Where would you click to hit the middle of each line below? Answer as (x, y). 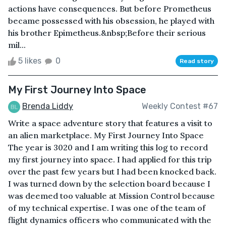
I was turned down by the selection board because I (109, 183)
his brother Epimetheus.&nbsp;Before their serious (107, 33)
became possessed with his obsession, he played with (111, 20)
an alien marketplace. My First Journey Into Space (106, 135)
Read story (197, 61)
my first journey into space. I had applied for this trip (110, 159)
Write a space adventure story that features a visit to (110, 123)
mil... (17, 45)
